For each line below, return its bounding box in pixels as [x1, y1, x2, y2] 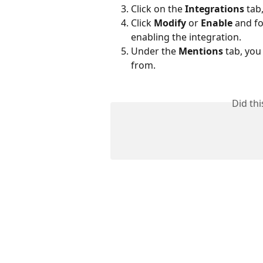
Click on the [131, 2, 185, 15]
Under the [131, 45, 178, 58]
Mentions [178, 45, 223, 58]
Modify [154, 16, 186, 30]
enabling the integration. [131, 31, 244, 44]
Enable [201, 16, 232, 30]
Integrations [185, 2, 244, 15]
